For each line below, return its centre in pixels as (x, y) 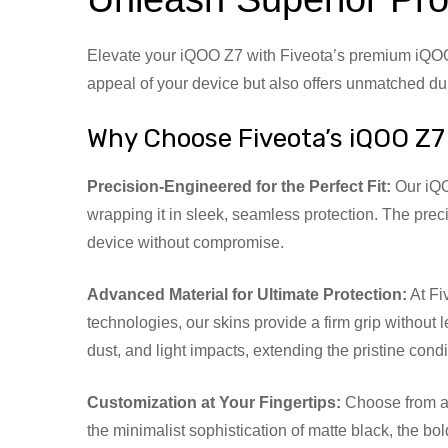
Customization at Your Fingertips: (214, 402)
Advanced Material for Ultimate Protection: (247, 294)
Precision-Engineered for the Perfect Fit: (239, 186)
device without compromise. (185, 242)
